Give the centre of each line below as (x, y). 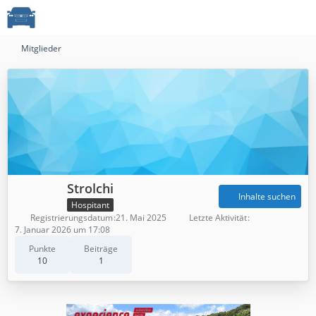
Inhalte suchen (267, 197)
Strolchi (90, 188)
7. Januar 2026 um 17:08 (62, 229)
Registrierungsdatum (72, 217)
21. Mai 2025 (141, 217)
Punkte (42, 248)
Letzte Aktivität (218, 217)
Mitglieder (41, 48)
